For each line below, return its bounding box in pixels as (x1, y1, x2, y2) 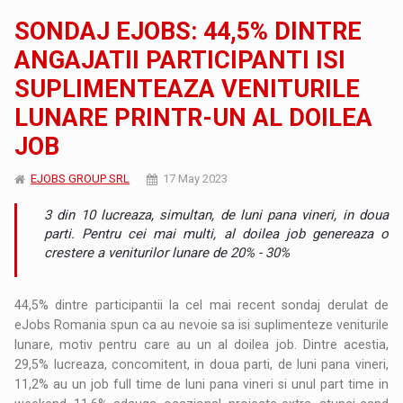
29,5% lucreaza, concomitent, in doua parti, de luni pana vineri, (14, 356, 389, 372)
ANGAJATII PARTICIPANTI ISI (14, 45, 346, 75)
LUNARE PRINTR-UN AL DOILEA (14, 103, 373, 132)
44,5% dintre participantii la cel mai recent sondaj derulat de (14, 297, 389, 312)
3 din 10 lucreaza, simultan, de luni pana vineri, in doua (44, 206, 389, 223)
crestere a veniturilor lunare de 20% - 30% (44, 244, 291, 261)
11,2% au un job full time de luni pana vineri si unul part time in (14, 376, 389, 391)
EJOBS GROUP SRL (31, 171, 130, 185)
